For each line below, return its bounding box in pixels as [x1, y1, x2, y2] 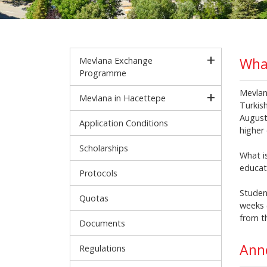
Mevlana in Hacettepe [79, 92, 166, 104]
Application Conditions [79, 117, 168, 129]
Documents [79, 218, 125, 229]
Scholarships [79, 142, 128, 154]
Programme [79, 67, 126, 79]
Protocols [79, 167, 117, 179]
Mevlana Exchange [79, 55, 153, 66]
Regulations [79, 243, 126, 254]
